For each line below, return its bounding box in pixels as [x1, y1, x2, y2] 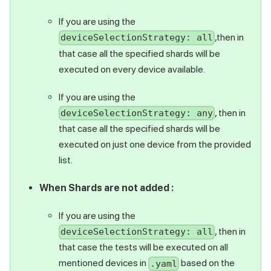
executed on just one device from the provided [59, 138, 251, 150]
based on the [179, 257, 235, 269]
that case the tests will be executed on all [59, 241, 228, 253]
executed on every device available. [59, 63, 205, 75]
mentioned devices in [59, 257, 148, 269]
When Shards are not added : [39, 181, 174, 194]
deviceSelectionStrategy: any [60, 107, 214, 119]
